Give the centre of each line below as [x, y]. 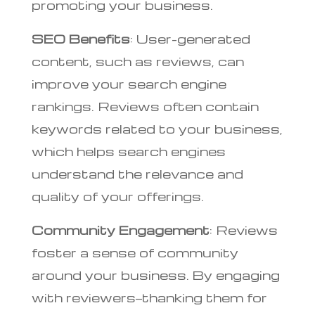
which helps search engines [128, 150]
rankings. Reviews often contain [145, 105]
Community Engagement [120, 229]
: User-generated [190, 38]
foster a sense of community [135, 252]
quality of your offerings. [117, 195]
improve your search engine [129, 83]
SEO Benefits [81, 38]
